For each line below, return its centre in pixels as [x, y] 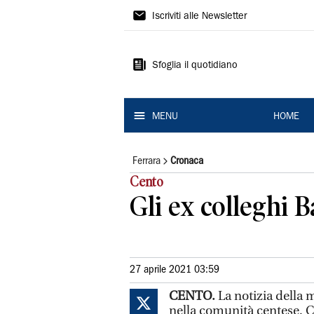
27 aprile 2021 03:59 [175, 270]
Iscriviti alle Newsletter [199, 17]
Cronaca [187, 161]
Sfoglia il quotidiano [195, 66]
